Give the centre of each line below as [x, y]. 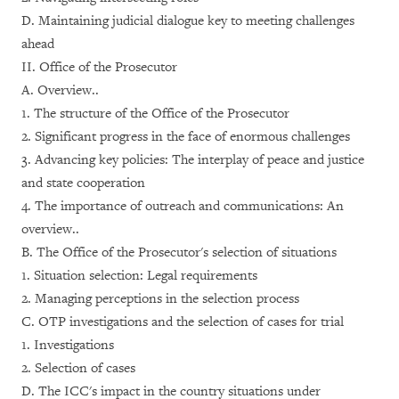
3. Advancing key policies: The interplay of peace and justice [193, 160]
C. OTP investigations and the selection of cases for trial [183, 322]
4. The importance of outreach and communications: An [183, 206]
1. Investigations [68, 345]
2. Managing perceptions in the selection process [160, 299]
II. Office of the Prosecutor [99, 67]
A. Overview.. [60, 90]
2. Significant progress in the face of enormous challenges [186, 137]
